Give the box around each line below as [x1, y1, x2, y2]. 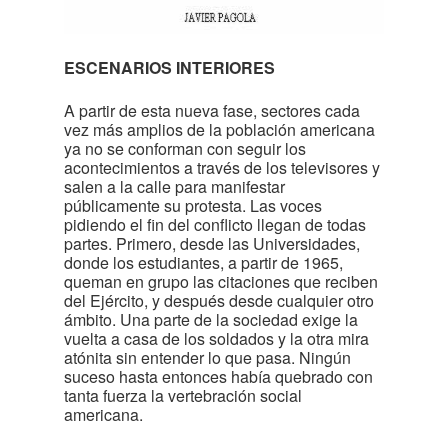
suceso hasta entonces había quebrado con [64, 365, 373, 388]
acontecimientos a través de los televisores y [64, 156, 380, 179]
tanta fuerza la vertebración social [64, 384, 302, 407]
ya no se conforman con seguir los [64, 137, 306, 160]
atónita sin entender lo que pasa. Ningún [64, 346, 351, 369]
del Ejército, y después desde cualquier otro [64, 289, 374, 312]
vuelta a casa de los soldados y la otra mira [64, 327, 369, 350]
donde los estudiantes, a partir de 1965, [64, 251, 343, 274]
